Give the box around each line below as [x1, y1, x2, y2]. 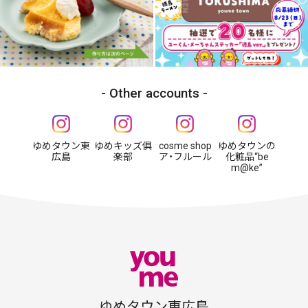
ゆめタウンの [218, 140, 276, 152]
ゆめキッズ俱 [94, 140, 152, 152]
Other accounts [109, 86, 199, 102]
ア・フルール [158, 151, 212, 163]
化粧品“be [225, 151, 269, 163]
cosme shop [158, 140, 212, 152]
